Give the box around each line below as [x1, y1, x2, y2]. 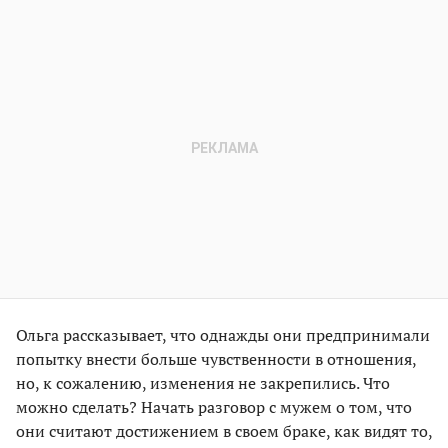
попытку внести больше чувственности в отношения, [16, 347, 416, 370]
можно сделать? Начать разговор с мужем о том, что [16, 395, 412, 418]
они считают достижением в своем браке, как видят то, [16, 419, 432, 442]
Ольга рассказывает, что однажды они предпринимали [16, 323, 430, 346]
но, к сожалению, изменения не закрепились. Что [16, 371, 390, 394]
